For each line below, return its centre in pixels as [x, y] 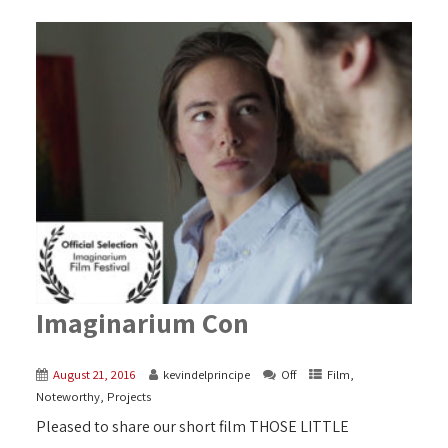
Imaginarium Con [142, 323]
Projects [128, 397]
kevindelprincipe [206, 375]
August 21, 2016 [94, 375]
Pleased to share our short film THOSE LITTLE [192, 427]
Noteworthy [67, 397]
